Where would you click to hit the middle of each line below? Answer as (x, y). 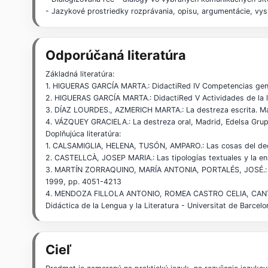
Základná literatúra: (80, 74)
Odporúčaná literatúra (116, 55)
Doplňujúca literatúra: (83, 133)
